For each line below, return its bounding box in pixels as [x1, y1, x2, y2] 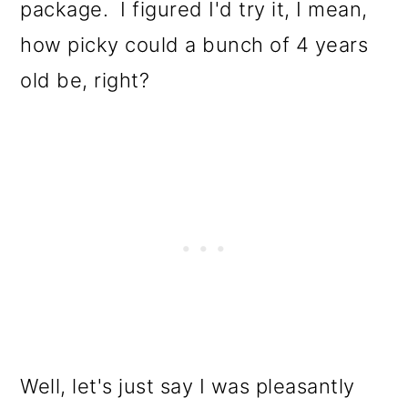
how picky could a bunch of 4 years [20, 32, 369, 56]
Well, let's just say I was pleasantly [20, 373, 355, 398]
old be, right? [20, 67, 150, 92]
